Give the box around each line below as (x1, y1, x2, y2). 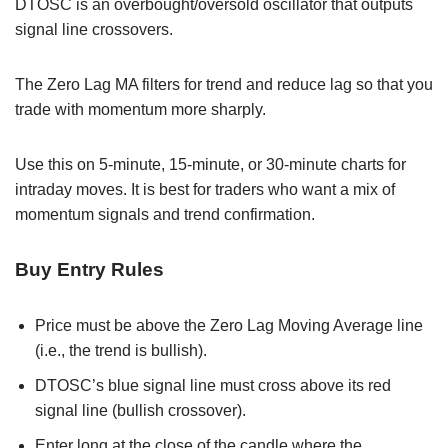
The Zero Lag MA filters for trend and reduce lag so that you (15, 75, 433, 93)
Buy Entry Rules (15, 258, 164, 280)
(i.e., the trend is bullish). (35, 341, 207, 359)
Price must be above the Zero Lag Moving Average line (35, 316, 423, 334)
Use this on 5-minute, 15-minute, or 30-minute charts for (15, 155, 406, 173)
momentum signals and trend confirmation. (15, 205, 315, 223)
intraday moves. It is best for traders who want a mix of (15, 180, 395, 198)
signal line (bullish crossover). (35, 401, 246, 419)
